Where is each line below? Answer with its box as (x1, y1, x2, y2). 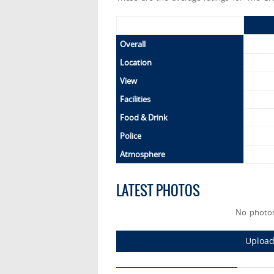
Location (120, 57, 152, 68)
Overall (120, 39, 146, 50)
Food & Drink (120, 112, 168, 124)
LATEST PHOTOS (116, 180, 200, 201)
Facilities (120, 94, 150, 105)
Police (120, 130, 141, 142)
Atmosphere (120, 149, 165, 160)
